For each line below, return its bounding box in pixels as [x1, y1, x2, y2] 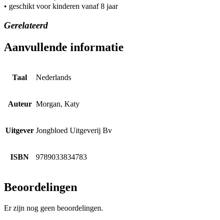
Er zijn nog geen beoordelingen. [4, 203, 103, 212]
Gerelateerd [4, 20, 48, 30]
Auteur [7, 99, 32, 108]
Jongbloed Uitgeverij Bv [36, 126, 112, 135]
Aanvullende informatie [4, 40, 124, 54]
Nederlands [36, 73, 71, 82]
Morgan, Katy [36, 99, 80, 108]
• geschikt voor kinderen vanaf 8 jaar [4, 2, 118, 11]
